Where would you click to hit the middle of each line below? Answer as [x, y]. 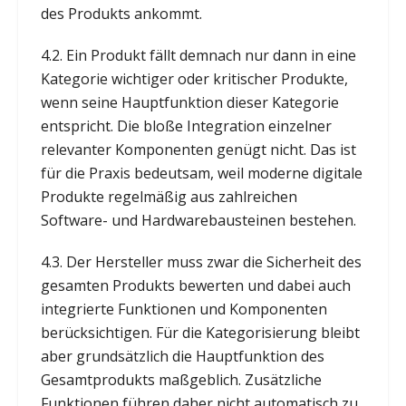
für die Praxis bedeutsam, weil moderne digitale [201, 173]
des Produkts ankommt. [121, 13]
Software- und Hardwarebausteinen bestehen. [198, 220]
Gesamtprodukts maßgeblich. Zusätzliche [181, 379]
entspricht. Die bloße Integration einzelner [186, 126]
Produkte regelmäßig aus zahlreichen [169, 196]
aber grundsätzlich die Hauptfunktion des [182, 356]
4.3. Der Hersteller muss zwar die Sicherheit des [201, 261]
